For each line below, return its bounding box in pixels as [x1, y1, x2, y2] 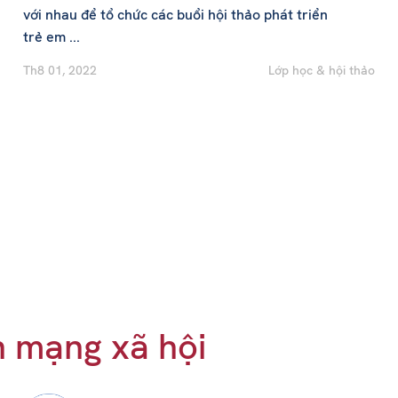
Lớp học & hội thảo [268, 62, 376, 79]
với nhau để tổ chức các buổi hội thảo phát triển [22, 5, 328, 25]
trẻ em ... [22, 28, 80, 47]
